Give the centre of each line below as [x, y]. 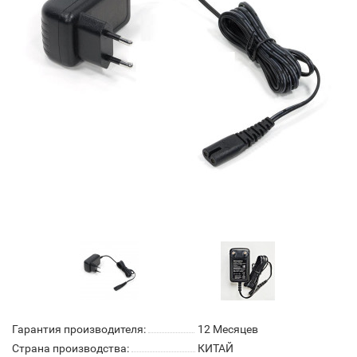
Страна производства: [71, 348]
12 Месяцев [228, 329]
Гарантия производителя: [79, 329]
